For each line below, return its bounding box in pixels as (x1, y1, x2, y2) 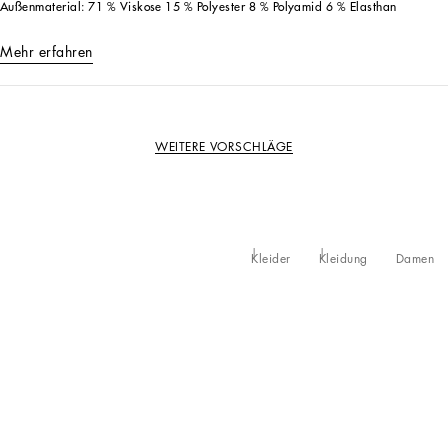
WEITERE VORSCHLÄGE (155, 140, 293, 153)
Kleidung (318, 253, 368, 265)
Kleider (251, 253, 291, 265)
